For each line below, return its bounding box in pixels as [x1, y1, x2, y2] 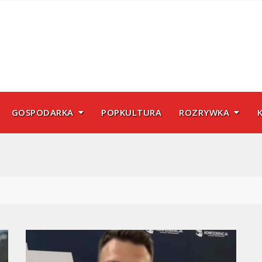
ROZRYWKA [179, 106, 229, 118]
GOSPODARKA [11, 106, 74, 118]
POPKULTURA [101, 106, 161, 118]
